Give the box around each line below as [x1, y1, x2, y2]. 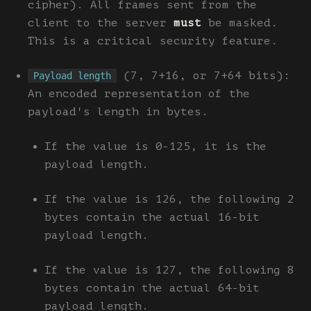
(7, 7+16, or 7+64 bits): [117, 69, 290, 82]
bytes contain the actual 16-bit [44, 210, 260, 224]
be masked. [201, 16, 278, 29]
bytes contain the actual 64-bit [44, 281, 260, 294]
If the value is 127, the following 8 [44, 263, 294, 276]
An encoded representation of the [28, 87, 250, 100]
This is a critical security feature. [28, 34, 278, 47]
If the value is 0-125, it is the [44, 140, 267, 153]
